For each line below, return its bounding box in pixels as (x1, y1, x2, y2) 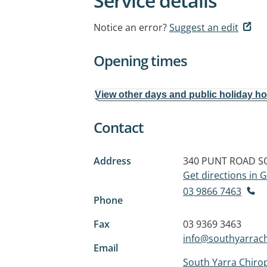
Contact (94, 117, 144, 137)
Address (94, 154, 131, 167)
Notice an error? (94, 21, 167, 34)
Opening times (94, 51, 187, 70)
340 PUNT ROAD (183, 154, 256, 167)
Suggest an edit (169, 21, 238, 34)
